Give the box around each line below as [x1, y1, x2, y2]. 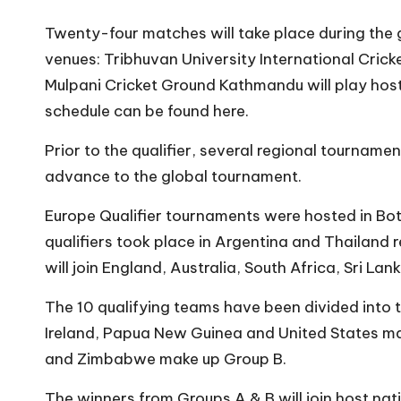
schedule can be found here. [45, 100, 249, 121]
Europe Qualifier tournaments [45, 205, 260, 226]
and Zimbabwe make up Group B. [45, 348, 286, 369]
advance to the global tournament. [45, 166, 302, 186]
